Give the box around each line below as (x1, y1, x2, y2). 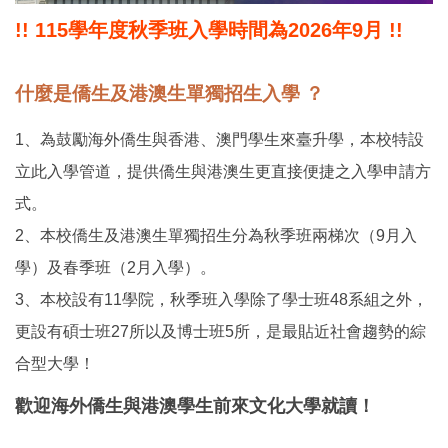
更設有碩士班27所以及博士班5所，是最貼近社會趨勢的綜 (15, 322, 426, 340)
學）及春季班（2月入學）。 (15, 258, 216, 276)
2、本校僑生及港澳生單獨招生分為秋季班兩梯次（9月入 (15, 226, 417, 244)
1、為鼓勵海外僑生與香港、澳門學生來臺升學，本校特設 (15, 130, 424, 148)
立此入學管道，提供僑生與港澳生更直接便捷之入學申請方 (15, 162, 431, 180)
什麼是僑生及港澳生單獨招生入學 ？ (15, 83, 324, 105)
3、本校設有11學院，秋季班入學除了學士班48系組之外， (15, 290, 428, 308)
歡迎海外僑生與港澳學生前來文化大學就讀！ (15, 395, 375, 416)
